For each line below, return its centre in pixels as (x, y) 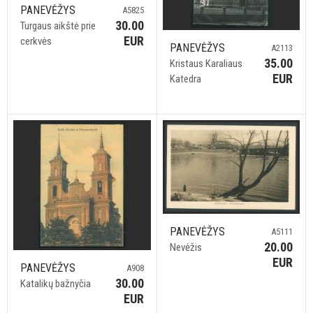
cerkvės (36, 41)
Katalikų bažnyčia (56, 284)
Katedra (185, 79)
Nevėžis (185, 248)
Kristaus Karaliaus (206, 64)
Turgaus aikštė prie (58, 26)
